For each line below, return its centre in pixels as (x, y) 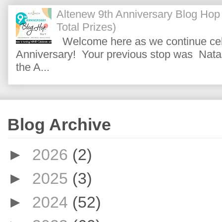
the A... (33, 67)
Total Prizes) (86, 27)
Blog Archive (59, 125)
